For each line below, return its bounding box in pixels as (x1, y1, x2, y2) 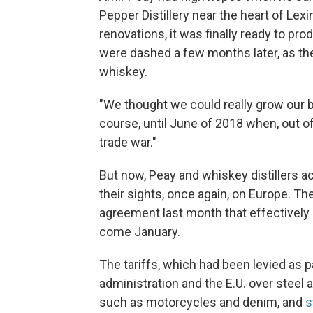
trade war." (99, 135, 156, 150)
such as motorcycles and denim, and (99, 295, 305, 310)
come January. (99, 224, 180, 240)
